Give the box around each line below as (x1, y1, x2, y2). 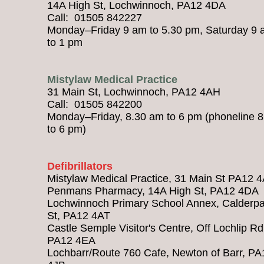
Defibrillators (47, 160, 113, 172)
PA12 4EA (47, 234, 95, 246)
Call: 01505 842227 (47, 11, 142, 24)
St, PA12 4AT (47, 209, 110, 222)
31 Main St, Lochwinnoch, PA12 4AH (47, 85, 220, 98)
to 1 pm (47, 36, 82, 48)
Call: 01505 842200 (47, 98, 142, 110)
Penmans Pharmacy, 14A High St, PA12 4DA (47, 184, 259, 197)
